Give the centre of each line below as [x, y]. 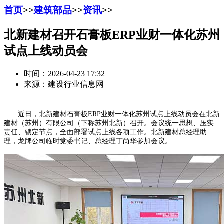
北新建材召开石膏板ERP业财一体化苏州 [112, 35]
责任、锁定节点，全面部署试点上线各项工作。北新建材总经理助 [105, 132]
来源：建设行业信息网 [64, 84]
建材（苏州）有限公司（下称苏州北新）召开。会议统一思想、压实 [109, 123]
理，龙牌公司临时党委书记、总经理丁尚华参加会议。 [88, 141]
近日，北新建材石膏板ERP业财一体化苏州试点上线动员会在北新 [112, 114]
